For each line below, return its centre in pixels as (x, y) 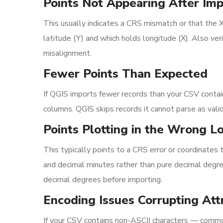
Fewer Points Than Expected (125, 74)
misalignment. (67, 53)
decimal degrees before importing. (103, 180)
